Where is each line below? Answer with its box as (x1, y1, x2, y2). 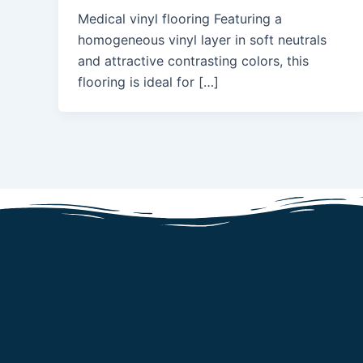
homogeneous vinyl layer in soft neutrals (78, 32, 327, 49)
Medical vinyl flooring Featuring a (78, 11, 282, 28)
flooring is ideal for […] (78, 74, 219, 91)
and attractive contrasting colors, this (78, 53, 309, 70)
